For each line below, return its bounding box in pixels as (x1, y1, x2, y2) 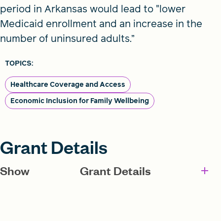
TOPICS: (5, 58, 33, 68)
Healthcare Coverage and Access (10, 79, 125, 89)
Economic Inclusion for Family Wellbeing (10, 96, 149, 106)
